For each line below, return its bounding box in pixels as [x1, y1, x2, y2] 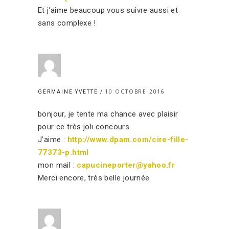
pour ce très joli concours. [38, 122, 131, 131]
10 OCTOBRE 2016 [105, 87, 165, 95]
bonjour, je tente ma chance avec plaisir [38, 109, 178, 119]
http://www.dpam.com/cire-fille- [67, 134, 189, 144]
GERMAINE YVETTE [38, 88, 100, 95]
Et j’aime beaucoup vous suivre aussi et [38, 5, 178, 15]
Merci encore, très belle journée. [38, 173, 151, 182]
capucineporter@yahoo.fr [77, 160, 175, 170]
